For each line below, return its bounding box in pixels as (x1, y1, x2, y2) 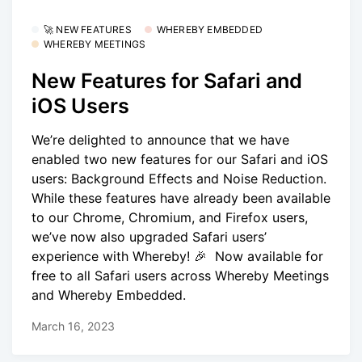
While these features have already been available (32, 189, 330, 206)
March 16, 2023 (32, 319, 115, 334)
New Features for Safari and (32, 68, 302, 93)
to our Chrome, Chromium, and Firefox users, (32, 208, 308, 225)
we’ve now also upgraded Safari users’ (32, 228, 267, 245)
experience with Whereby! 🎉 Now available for (32, 247, 323, 264)
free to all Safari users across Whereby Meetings (32, 267, 329, 284)
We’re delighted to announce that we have (32, 131, 289, 148)
